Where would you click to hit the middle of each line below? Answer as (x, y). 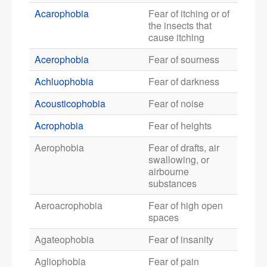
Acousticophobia (70, 104)
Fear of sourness (184, 60)
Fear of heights (180, 126)
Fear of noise (176, 104)
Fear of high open (186, 206)
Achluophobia (64, 82)
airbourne (169, 172)
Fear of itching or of (189, 14)
